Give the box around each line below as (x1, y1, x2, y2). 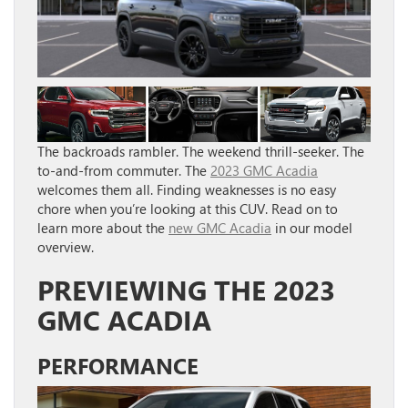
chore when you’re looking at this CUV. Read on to (37, 199, 338, 218)
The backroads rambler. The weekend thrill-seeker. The (37, 141, 364, 160)
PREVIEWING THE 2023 (37, 270, 335, 308)
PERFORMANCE (37, 350, 199, 380)
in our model (271, 218, 352, 237)
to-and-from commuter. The (37, 160, 210, 179)
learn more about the (37, 218, 168, 237)
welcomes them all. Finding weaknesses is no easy (37, 179, 336, 199)
